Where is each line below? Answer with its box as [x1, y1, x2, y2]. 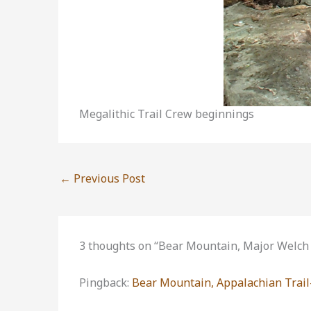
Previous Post [71, 171, 145, 187]
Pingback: [79, 275, 132, 291]
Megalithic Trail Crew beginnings [79, 106, 254, 122]
